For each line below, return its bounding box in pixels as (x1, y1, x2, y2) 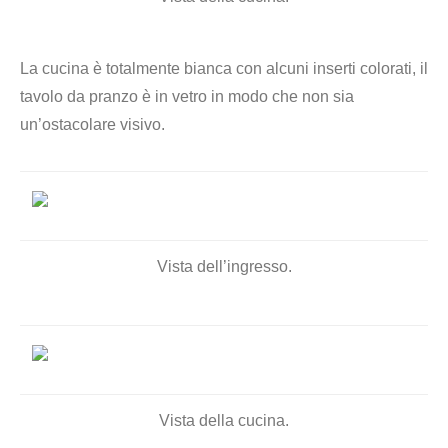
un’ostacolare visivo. (20, 116, 165, 133)
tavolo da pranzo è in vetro (20, 88, 211, 105)
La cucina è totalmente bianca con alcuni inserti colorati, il (20, 60, 428, 77)
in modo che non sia (211, 88, 354, 105)
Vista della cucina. (159, 412, 289, 429)
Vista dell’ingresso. (156, 258, 292, 275)
